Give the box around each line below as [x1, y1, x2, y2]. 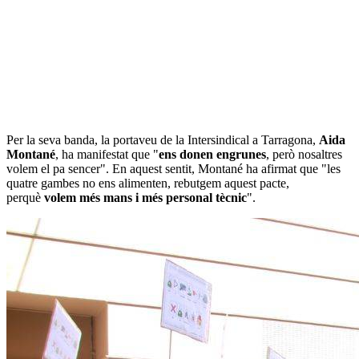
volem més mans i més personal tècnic [44, 191, 247, 205]
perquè [6, 191, 44, 205]
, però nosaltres [266, 147, 342, 162]
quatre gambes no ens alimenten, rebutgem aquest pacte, [6, 176, 289, 191]
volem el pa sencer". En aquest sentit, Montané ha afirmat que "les [6, 162, 341, 176]
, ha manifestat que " [55, 147, 159, 162]
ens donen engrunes [159, 147, 266, 162]
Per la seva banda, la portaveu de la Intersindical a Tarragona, [6, 133, 319, 147]
